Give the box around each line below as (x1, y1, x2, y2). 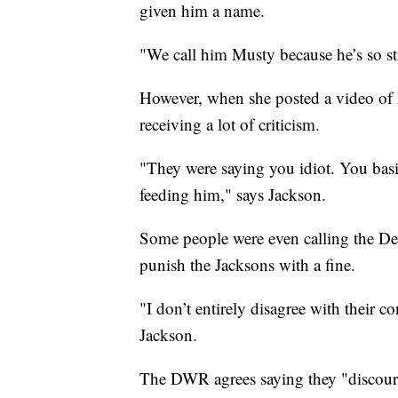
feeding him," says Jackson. (139, 182, 326, 205)
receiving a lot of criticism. (139, 112, 320, 135)
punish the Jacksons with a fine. (139, 252, 355, 275)
